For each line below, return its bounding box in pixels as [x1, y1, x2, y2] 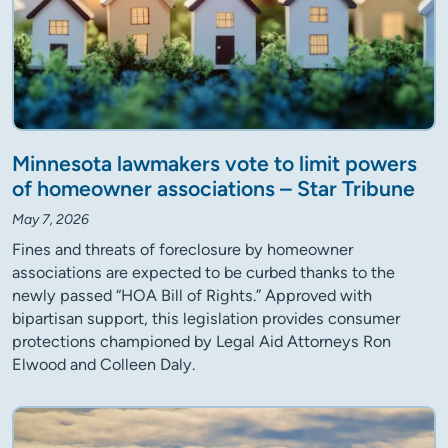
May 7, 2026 [12, 211, 89, 229]
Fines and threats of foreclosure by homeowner [12, 240, 353, 260]
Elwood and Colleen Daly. [12, 355, 195, 375]
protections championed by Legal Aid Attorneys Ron [12, 332, 391, 352]
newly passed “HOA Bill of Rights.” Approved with [12, 286, 372, 306]
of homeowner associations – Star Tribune [12, 176, 415, 202]
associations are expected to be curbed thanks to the [12, 263, 395, 283]
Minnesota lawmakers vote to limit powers [12, 151, 417, 177]
